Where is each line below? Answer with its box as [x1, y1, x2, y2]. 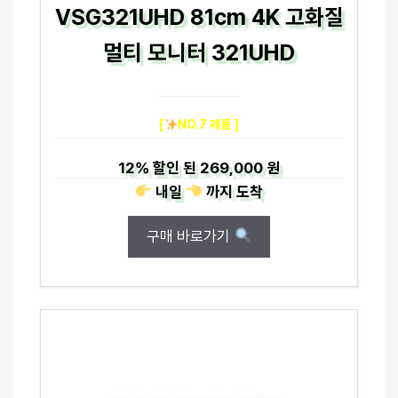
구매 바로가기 [147, 227, 235, 245]
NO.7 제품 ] [178, 116, 240, 131]
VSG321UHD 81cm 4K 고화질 [54, 3, 344, 30]
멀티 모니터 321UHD [103, 38, 295, 66]
